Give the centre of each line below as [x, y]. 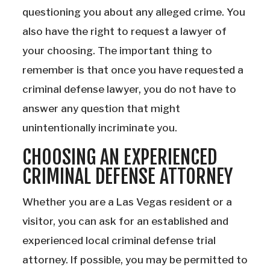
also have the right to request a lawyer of [124, 32]
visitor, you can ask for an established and [125, 221]
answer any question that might [101, 109]
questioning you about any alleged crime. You [134, 12]
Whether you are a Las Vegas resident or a [127, 202]
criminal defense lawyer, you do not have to [129, 89]
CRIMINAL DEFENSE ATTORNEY [127, 177]
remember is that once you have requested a [133, 70]
